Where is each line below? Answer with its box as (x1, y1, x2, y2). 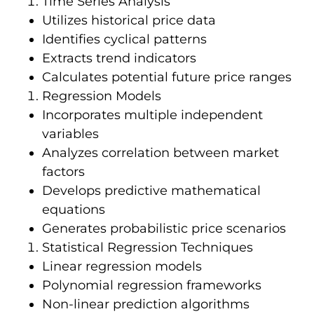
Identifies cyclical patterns (42, 32, 207, 48)
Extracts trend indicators (42, 50, 196, 67)
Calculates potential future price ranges (42, 69, 292, 86)
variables (42, 126, 99, 142)
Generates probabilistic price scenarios (42, 221, 286, 237)
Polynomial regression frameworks (42, 278, 261, 294)
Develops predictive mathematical (42, 183, 261, 199)
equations (42, 202, 105, 218)
